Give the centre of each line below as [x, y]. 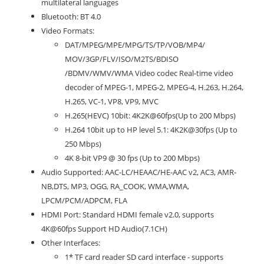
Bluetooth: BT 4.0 [71, 16]
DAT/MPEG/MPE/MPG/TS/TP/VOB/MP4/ [135, 44]
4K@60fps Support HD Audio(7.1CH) [104, 228]
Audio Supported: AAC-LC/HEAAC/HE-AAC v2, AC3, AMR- [139, 172]
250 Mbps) [83, 143]
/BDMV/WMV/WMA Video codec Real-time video [149, 73]
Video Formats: [68, 30]
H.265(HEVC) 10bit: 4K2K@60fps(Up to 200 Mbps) [150, 115]
